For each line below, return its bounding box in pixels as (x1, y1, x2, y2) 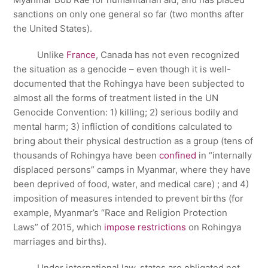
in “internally (196, 150, 252, 161)
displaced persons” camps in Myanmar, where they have (13, 164, 251, 175)
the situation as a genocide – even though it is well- (13, 63, 232, 75)
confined (159, 150, 197, 161)
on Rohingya (186, 221, 242, 233)
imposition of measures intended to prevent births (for (13, 193, 244, 204)
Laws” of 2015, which (13, 221, 105, 233)
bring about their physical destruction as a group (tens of (13, 135, 254, 147)
